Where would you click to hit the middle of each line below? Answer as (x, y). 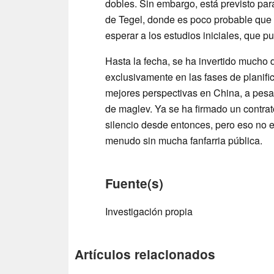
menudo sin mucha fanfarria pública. (184, 140)
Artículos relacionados (145, 254)
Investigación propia (149, 211)
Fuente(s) (134, 183)
